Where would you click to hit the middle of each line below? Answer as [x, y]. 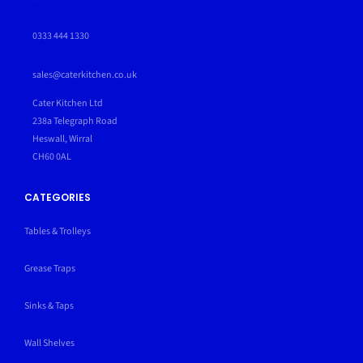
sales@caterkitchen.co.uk [84, 75]
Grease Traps [49, 268]
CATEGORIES [57, 197]
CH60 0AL [51, 156]
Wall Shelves [49, 343]
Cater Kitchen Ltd [67, 103]
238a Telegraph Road [75, 121]
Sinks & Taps [49, 305]
